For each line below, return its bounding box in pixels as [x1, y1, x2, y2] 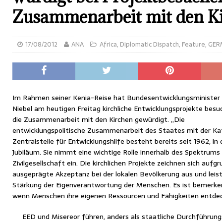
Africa [100, 39, 117, 50]
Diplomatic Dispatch [120, 39, 179, 50]
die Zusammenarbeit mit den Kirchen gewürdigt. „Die [12, 114, 185, 125]
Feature [182, 39, 205, 50]
